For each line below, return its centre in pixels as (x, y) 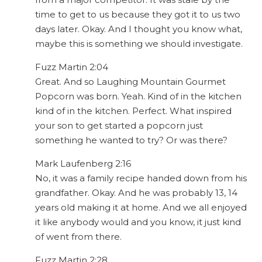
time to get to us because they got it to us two (138, 15)
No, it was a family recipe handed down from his (141, 178)
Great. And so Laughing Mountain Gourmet (130, 82)
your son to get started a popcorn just (119, 126)
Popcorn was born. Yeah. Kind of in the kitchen (138, 96)
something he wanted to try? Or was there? (131, 140)
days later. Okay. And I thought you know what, (139, 29)
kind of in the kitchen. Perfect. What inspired (133, 111)
